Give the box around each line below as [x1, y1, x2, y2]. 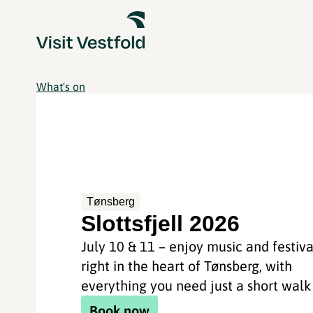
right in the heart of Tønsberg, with [81, 257, 293, 274]
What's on [36, 80, 85, 93]
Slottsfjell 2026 [81, 210, 240, 236]
